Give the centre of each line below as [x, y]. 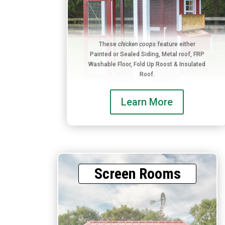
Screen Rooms [137, 173]
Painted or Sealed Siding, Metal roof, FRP [147, 54]
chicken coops [137, 44]
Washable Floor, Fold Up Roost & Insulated [147, 65]
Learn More [147, 102]
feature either [175, 44]
